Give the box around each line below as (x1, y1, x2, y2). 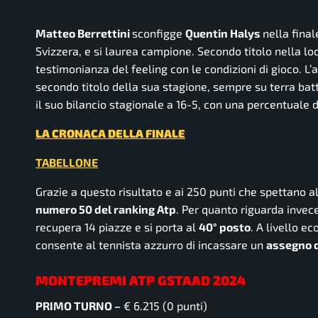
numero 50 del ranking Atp (35, 202, 176, 216)
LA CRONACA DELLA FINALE (35, 126, 185, 141)
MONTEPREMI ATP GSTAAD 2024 (35, 272, 246, 289)
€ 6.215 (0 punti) (121, 298, 207, 312)
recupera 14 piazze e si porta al (35, 220, 199, 234)
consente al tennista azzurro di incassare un (35, 238, 266, 252)
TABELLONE (35, 155, 98, 170)
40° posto (199, 220, 251, 234)
